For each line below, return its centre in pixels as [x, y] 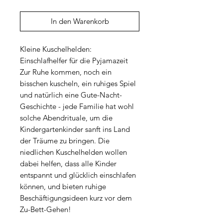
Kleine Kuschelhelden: [56, 49]
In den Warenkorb [80, 21]
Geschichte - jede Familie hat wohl [77, 107]
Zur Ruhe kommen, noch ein [66, 72]
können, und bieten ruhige [63, 187]
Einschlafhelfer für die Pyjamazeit [74, 61]
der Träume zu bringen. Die [65, 141]
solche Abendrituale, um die [66, 118]
